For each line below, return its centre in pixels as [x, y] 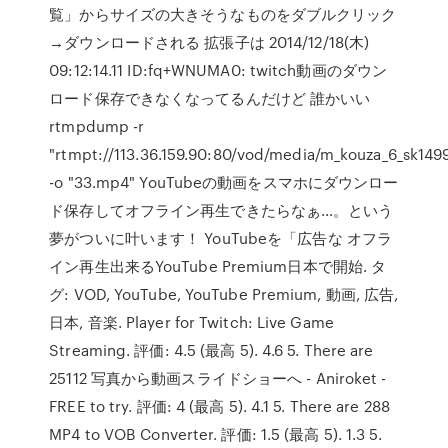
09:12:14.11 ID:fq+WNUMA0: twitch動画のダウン [218, 70]
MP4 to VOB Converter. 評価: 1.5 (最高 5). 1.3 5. [215, 434]
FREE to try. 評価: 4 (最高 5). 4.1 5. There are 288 [219, 406]
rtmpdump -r [97, 126]
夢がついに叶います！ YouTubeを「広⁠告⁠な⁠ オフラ [221, 238]
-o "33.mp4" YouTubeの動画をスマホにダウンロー [224, 182]
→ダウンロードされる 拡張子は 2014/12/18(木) [209, 42]
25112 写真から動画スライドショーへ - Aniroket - [218, 378]
